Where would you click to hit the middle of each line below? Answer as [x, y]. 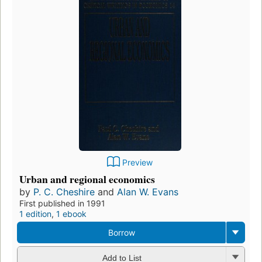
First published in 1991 [62, 204]
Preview [137, 163]
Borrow [121, 233]
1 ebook [71, 214]
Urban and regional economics [87, 179]
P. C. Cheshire [64, 192]
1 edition [35, 214]
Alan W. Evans [148, 192]
